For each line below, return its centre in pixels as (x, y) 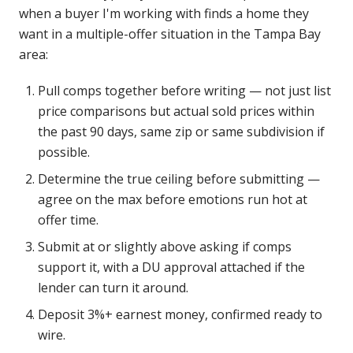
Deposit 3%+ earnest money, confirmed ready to (180, 314)
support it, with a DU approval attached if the (171, 267)
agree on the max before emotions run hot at (173, 199)
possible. (64, 152)
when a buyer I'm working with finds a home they (164, 13)
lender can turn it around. (113, 288)
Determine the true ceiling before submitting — (179, 179)
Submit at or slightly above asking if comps (165, 247)
